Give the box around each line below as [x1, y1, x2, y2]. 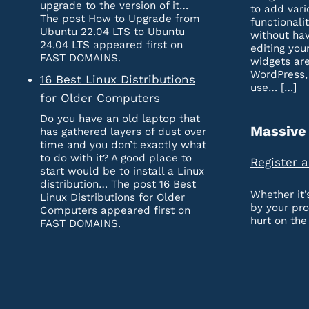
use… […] [250, 81, 297, 94]
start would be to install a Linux [40, 165, 204, 178]
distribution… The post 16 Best [40, 178, 196, 191]
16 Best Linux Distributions [40, 72, 195, 86]
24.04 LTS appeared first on [40, 39, 183, 52]
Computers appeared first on [40, 204, 190, 217]
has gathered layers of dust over [40, 126, 206, 139]
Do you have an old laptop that [40, 112, 200, 126]
